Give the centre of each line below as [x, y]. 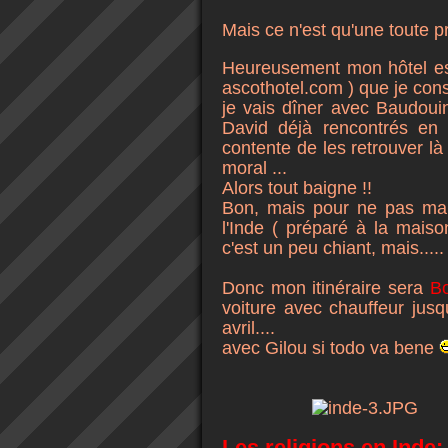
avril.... [248, 328]
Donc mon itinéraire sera [326, 288]
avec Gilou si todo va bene [330, 348]
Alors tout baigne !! [297, 188]
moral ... [254, 168]
